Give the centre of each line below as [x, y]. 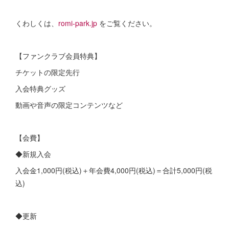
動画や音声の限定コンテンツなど [69, 105]
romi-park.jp [79, 23]
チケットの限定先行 [49, 72]
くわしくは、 [37, 23]
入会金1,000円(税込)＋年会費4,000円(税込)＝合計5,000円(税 [114, 170]
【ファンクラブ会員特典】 [58, 55]
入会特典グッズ [40, 88]
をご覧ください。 [128, 23]
